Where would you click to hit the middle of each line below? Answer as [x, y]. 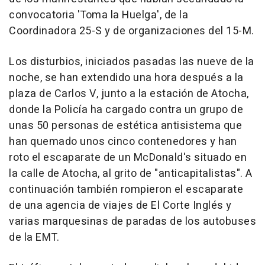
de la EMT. [34, 237]
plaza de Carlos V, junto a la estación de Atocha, [129, 94]
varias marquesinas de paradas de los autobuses [132, 222]
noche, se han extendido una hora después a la [126, 78]
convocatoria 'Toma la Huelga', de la [98, 15]
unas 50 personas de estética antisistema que [125, 126]
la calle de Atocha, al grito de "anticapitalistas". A [131, 174]
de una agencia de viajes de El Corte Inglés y [120, 206]
